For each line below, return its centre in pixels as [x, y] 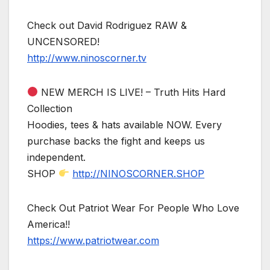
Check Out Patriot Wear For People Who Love [133, 208]
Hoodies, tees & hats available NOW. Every [124, 124]
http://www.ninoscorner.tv [87, 58]
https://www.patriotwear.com [93, 240]
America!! [49, 224]
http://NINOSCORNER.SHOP [139, 173]
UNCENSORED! [63, 41]
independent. [56, 157]
